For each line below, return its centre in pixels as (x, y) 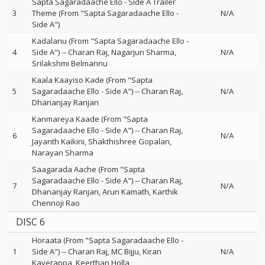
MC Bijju (125, 251)
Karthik (165, 192)
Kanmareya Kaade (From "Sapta (90, 119)
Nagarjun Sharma (143, 52)
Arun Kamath (126, 192)
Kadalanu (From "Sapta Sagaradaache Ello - (110, 41)
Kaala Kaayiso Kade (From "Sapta (92, 80)
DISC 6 (30, 222)
